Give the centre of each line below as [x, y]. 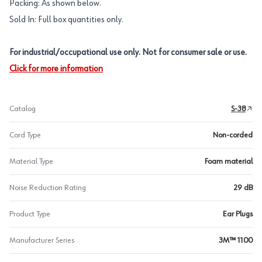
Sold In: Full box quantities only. [66, 20]
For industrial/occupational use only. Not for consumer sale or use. [128, 53]
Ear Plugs [238, 214]
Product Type [30, 214]
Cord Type [25, 135]
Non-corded [233, 135]
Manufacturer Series [42, 240]
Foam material [229, 161]
